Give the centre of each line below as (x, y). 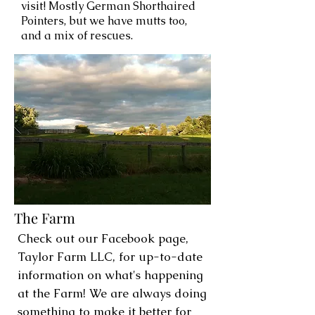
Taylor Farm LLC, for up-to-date (110, 257)
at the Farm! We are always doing (112, 293)
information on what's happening (110, 275)
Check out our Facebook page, (103, 238)
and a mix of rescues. (77, 36)
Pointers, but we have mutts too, (104, 21)
